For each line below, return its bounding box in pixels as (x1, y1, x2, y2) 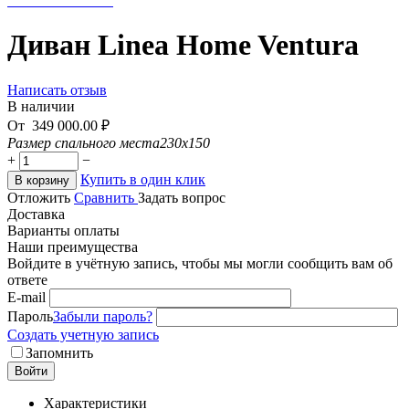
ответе (7, 271, 47, 288)
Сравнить (74, 189, 138, 205)
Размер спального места (7, 134, 160, 151)
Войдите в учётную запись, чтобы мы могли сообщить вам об (7, 255, 393, 271)
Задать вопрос (138, 189, 225, 205)
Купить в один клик (80, 171, 205, 187)
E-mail (7, 288, 46, 305)
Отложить (7, 189, 70, 205)
